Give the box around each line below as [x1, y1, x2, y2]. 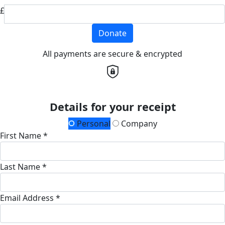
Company [119, 118, 157, 129]
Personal [74, 118, 110, 129]
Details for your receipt [49, 99, 176, 114]
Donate [98, 27, 127, 39]
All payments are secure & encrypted [43, 48, 182, 59]
